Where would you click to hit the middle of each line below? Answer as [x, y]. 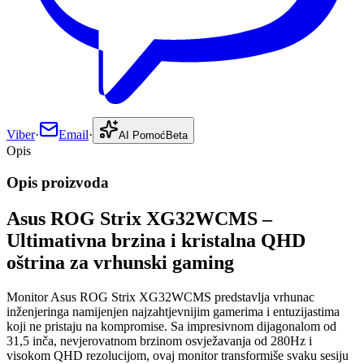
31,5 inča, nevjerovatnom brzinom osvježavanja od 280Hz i [159, 340]
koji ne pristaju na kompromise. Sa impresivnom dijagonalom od [171, 326]
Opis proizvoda [58, 183]
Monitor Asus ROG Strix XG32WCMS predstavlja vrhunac [160, 297]
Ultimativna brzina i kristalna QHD [156, 241]
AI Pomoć [142, 136]
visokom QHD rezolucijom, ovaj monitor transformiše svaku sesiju [178, 355]
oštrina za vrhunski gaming [120, 263]
